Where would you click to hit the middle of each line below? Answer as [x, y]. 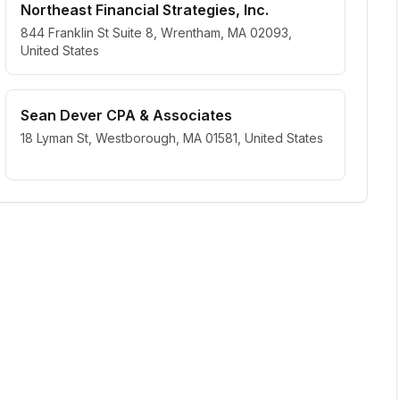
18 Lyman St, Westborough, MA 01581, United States [172, 138]
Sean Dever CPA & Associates [126, 115]
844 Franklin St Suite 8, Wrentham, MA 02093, [156, 33]
